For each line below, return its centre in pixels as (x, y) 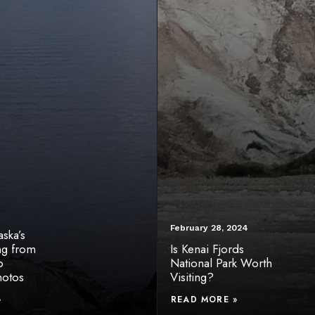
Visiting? (192, 277)
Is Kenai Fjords (207, 249)
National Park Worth (221, 263)
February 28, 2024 (209, 228)
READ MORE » (205, 299)
